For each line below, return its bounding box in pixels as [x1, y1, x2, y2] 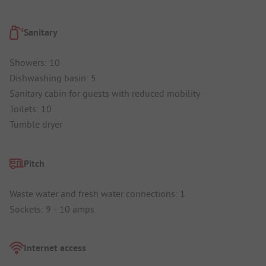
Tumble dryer [9, 118, 62, 131]
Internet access [24, 242, 86, 255]
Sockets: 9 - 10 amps [9, 202, 94, 215]
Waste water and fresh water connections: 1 [9, 187, 185, 199]
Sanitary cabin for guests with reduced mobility [9, 87, 200, 100]
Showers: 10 [9, 56, 60, 69]
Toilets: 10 [9, 103, 52, 115]
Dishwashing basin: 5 [9, 72, 96, 84]
